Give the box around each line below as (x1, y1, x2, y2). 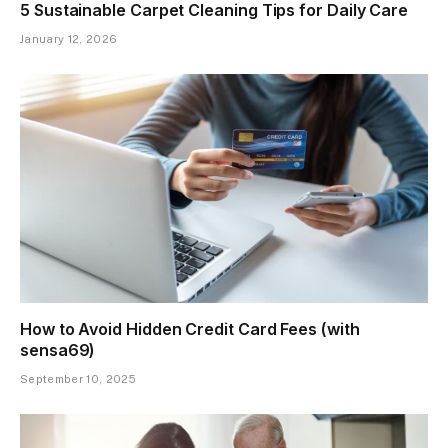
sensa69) (20, 340, 96, 361)
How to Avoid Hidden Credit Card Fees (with (20, 319, 360, 340)
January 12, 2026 (20, 32, 118, 45)
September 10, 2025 (20, 373, 136, 386)
